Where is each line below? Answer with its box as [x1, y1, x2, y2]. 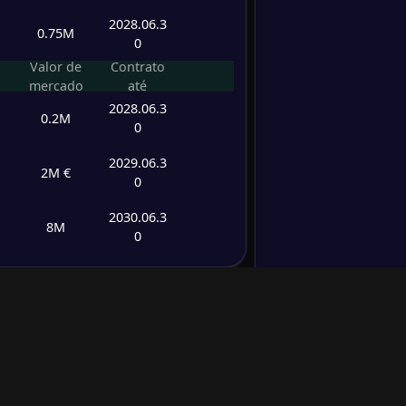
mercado [28, 76, 83, 94]
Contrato [110, 57, 165, 75]
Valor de [30, 57, 82, 75]
